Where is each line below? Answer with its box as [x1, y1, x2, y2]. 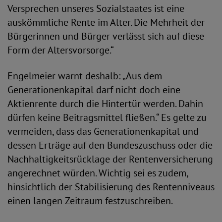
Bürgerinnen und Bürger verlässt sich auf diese [7, 30, 204, 43]
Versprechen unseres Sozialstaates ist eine [7, 2, 184, 15]
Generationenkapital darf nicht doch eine [7, 83, 180, 96]
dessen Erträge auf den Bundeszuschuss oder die [7, 139, 213, 152]
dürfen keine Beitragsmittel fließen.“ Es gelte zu [7, 111, 207, 124]
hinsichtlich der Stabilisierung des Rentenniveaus [7, 180, 215, 193]
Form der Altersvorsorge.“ [7, 44, 114, 56]
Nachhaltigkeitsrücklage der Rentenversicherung [7, 153, 213, 166]
